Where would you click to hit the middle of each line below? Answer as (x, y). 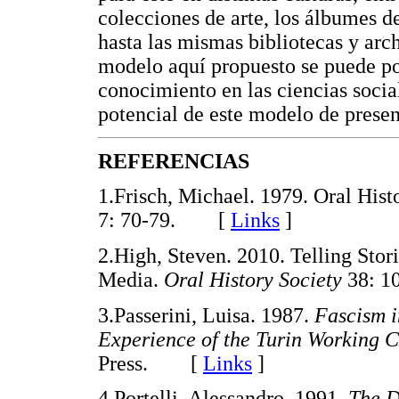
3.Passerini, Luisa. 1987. (206, 315)
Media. (131, 279)
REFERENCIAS (174, 161)
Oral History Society (256, 279)
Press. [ (151, 363)
